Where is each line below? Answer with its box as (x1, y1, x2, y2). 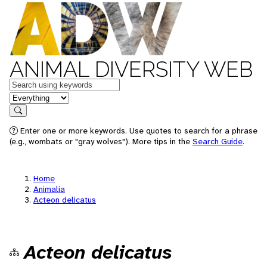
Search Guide (193, 136, 243, 147)
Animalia (33, 184, 65, 194)
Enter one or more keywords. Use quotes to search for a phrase (18, 125, 257, 136)
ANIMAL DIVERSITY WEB (10, 57, 253, 82)
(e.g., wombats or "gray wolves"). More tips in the (10, 136, 193, 147)
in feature (9, 91, 48, 103)
